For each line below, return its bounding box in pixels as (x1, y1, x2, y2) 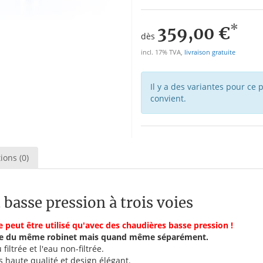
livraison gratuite (184, 48, 235, 57)
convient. (150, 93, 186, 104)
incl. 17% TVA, (141, 48, 184, 57)
